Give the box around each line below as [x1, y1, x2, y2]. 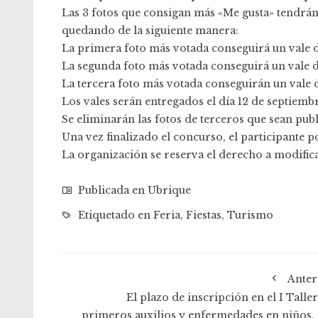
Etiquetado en [75, 209, 153, 221]
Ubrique [148, 184, 191, 197]
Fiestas [186, 209, 221, 221]
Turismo [227, 209, 273, 221]
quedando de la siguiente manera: [62, 24, 238, 37]
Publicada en [75, 184, 148, 197]
